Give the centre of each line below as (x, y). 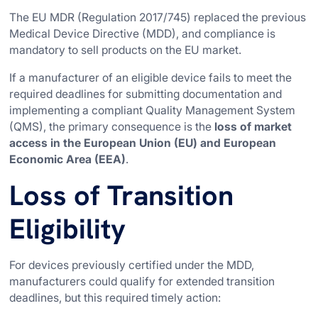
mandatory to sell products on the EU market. (126, 50)
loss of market (253, 127)
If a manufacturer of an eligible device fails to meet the (151, 78)
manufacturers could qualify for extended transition (142, 281)
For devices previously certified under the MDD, (132, 265)
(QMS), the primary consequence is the (112, 127)
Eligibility (68, 229)
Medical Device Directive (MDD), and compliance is (143, 34)
